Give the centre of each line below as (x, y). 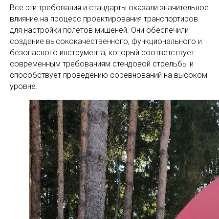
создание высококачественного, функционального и (106, 41)
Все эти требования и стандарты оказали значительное (109, 8)
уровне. (24, 86)
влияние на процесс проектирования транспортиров (104, 19)
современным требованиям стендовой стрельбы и (102, 64)
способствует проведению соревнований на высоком (109, 75)
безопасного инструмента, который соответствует (102, 53)
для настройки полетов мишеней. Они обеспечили (99, 30)
